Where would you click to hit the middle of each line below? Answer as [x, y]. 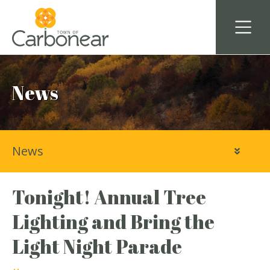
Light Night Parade [97, 246]
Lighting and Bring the [113, 221]
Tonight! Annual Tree [109, 197]
